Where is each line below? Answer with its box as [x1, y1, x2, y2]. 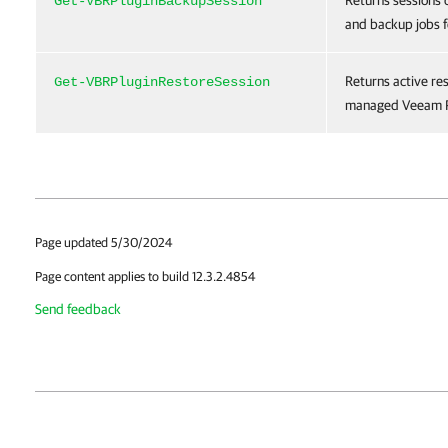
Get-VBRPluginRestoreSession [54, 74, 270, 90]
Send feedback [35, 301, 121, 317]
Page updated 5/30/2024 [35, 235, 172, 250]
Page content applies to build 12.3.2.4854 [35, 269, 255, 284]
